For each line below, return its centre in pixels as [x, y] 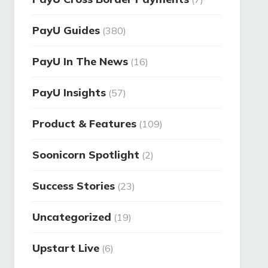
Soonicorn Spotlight [86, 155]
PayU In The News [80, 61]
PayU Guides [66, 30]
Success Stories [74, 186]
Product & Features [85, 124]
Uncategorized [72, 217]
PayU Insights [69, 92]
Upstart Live [66, 248]
